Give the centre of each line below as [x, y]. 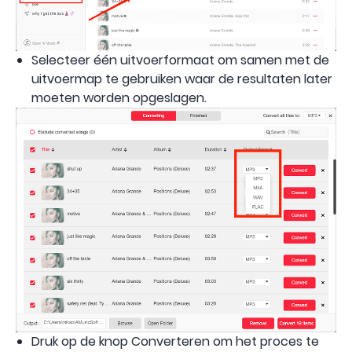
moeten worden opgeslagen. [119, 98]
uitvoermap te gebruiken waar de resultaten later [182, 79]
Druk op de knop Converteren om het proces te [175, 341]
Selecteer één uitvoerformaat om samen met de [180, 60]
